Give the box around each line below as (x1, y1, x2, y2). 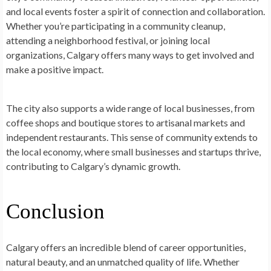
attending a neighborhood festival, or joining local (6, 34, 210, 47)
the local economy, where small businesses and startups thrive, (6, 146, 261, 158)
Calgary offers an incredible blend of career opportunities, (6, 241, 246, 253)
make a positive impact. (6, 64, 103, 76)
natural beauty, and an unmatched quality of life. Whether (6, 256, 240, 268)
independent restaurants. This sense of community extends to (6, 131, 258, 143)
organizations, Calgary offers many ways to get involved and (6, 49, 254, 61)
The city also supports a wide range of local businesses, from (6, 102, 255, 114)
